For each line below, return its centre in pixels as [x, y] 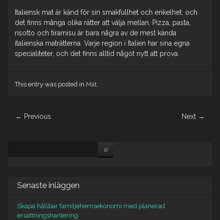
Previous [37, 116]
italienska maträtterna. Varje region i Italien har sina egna [102, 43]
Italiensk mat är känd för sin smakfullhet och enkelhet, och [106, 12]
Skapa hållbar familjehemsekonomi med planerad [91, 206]
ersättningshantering [48, 215]
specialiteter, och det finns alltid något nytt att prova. [97, 53]
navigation [23, 121]
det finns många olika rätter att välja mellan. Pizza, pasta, [103, 22]
